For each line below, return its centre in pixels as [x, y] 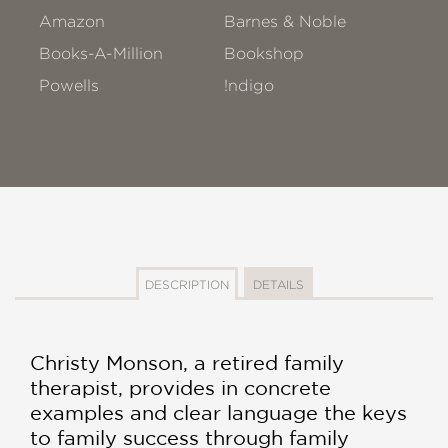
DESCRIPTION [186, 284]
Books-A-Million [101, 53]
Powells [69, 85]
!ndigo [249, 85]
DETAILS [278, 284]
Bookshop [264, 53]
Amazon [72, 21]
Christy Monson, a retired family [187, 362]
